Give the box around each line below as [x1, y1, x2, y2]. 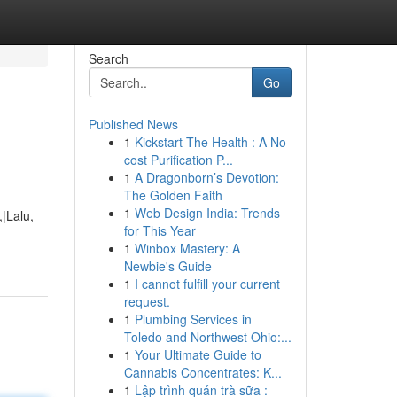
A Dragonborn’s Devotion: [134, 168, 279, 186]
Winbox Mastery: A [134, 239, 240, 257]
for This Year [123, 222, 196, 239]
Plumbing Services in [134, 310, 252, 328]
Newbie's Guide [123, 257, 212, 275]
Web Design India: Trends [134, 204, 280, 222]
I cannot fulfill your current [134, 275, 280, 292]
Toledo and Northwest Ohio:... [123, 328, 292, 346]
